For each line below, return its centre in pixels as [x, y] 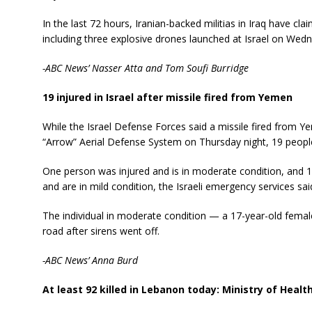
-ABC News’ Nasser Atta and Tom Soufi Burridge [145, 68]
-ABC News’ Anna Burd [90, 260]
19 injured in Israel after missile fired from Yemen [167, 97]
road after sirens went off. [101, 231]
